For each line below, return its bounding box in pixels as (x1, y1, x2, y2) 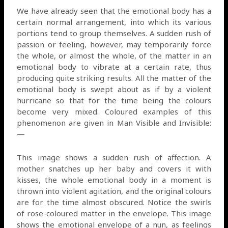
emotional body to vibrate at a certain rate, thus (17, 61, 211, 72)
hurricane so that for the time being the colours (17, 95, 211, 105)
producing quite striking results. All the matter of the (17, 72, 211, 83)
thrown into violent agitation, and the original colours (17, 185, 211, 196)
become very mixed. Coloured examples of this (17, 106, 211, 117)
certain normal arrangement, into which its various (17, 16, 211, 27)
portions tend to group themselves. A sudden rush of (17, 27, 211, 38)
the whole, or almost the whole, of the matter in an (17, 50, 211, 61)
